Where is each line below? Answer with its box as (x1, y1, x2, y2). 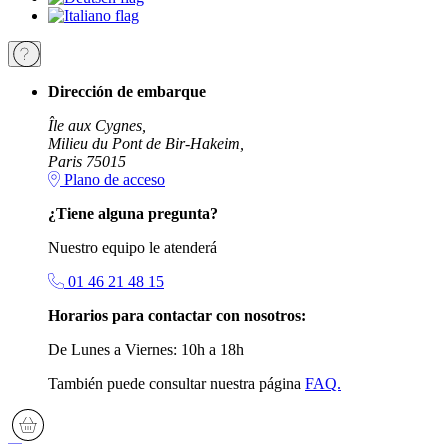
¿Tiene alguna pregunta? (48, 205, 218, 223)
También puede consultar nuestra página (48, 375, 305, 393)
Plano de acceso (60, 171, 165, 189)
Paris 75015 (48, 153, 126, 171)
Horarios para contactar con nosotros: (48, 307, 306, 325)
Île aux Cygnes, (48, 117, 146, 135)
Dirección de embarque (48, 83, 206, 101)
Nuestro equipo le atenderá (48, 239, 217, 257)
